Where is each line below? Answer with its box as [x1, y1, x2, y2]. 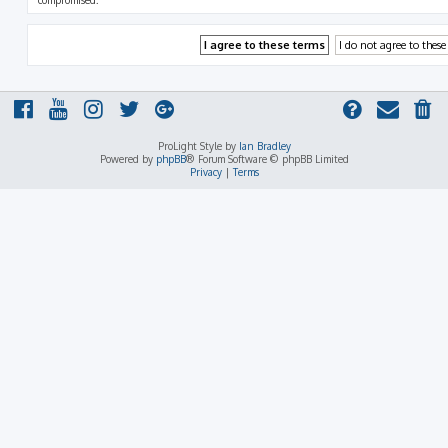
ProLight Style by [157, 140, 239, 152]
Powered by [99, 153, 156, 165]
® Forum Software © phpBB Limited [185, 153, 349, 165]
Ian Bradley [238, 140, 291, 152]
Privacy [189, 166, 222, 178]
